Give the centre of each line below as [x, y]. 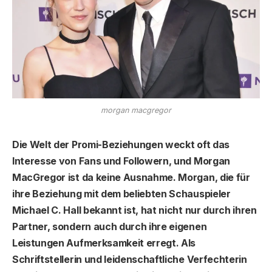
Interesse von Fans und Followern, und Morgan [121, 161]
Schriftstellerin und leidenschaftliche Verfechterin [130, 259]
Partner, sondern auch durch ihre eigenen [110, 226]
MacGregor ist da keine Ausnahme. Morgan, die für [131, 177]
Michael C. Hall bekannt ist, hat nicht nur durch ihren [134, 210]
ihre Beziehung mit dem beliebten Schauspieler [121, 193]
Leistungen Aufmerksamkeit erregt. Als [104, 243]
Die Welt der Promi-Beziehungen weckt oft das [121, 144]
